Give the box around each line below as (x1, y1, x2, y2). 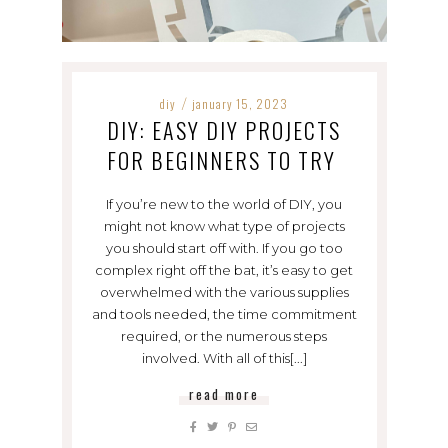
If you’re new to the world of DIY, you (106, 196, 342, 213)
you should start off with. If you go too (105, 240, 343, 257)
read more (189, 384, 259, 405)
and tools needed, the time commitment (91, 306, 357, 323)
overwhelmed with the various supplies (99, 284, 349, 301)
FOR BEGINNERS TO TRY (106, 144, 342, 177)
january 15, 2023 (192, 95, 288, 113)
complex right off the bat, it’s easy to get (95, 262, 353, 279)
